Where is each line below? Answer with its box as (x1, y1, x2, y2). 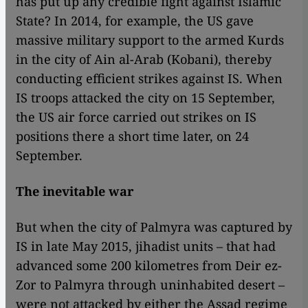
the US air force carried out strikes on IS (16, 109, 256, 126)
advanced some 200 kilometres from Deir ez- (16, 257, 282, 274)
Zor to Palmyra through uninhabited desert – (16, 276, 285, 294)
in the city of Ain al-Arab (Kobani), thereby (16, 51, 272, 68)
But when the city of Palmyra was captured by (16, 219, 292, 236)
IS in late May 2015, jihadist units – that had (16, 238, 276, 255)
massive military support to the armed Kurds (16, 32, 284, 49)
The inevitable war (16, 183, 133, 200)
